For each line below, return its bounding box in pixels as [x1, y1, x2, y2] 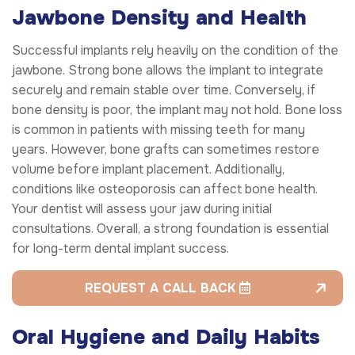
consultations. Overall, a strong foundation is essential [12, 219, 329, 237]
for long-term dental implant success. [12, 239, 229, 257]
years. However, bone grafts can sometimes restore [12, 140, 319, 158]
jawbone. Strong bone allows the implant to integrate [12, 61, 323, 78]
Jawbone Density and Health [12, 5, 307, 32]
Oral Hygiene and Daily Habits [12, 323, 320, 350]
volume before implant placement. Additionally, [12, 160, 284, 177]
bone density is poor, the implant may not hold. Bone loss [12, 101, 342, 118]
